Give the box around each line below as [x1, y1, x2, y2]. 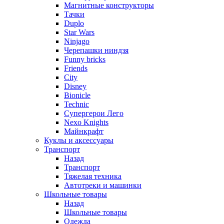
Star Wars [64, 28, 94, 36]
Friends [64, 64, 87, 72]
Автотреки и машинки [64, 181, 141, 189]
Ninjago [64, 37, 89, 45]
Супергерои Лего [64, 109, 123, 117]
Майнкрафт [64, 127, 103, 135]
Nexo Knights [64, 118, 108, 126]
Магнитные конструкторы [64, 1, 154, 9]
